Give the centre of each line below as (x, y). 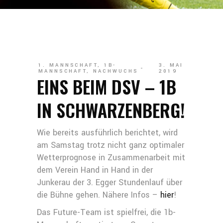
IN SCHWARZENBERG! (111, 110)
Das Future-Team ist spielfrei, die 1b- (106, 212)
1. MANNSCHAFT (68, 65)
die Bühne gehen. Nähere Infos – (99, 195)
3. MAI (171, 65)
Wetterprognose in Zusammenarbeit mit (111, 158)
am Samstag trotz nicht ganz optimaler (111, 145)
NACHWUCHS (115, 71)
